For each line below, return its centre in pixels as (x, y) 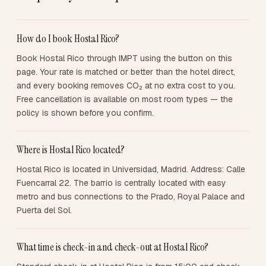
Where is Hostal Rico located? (71, 150)
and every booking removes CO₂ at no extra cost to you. (126, 85)
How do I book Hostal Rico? (68, 39)
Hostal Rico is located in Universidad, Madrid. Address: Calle (131, 169)
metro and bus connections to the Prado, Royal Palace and (131, 197)
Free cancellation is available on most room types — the (125, 99)
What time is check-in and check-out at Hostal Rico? (113, 247)
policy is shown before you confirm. (85, 113)
